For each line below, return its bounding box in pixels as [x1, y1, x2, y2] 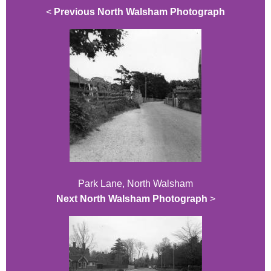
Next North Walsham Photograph [56, 194, 207, 204]
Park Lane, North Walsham [78, 178, 193, 189]
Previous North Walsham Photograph [54, 7, 225, 18]
